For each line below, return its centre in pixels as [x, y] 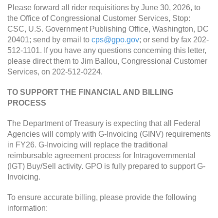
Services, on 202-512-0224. [55, 72]
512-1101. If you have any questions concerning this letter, [107, 50]
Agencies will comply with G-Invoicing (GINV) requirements [109, 134]
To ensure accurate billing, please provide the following [102, 197]
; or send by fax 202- [174, 40]
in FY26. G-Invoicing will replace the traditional [88, 145]
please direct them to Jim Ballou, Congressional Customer [107, 61]
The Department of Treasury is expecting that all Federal [104, 123]
